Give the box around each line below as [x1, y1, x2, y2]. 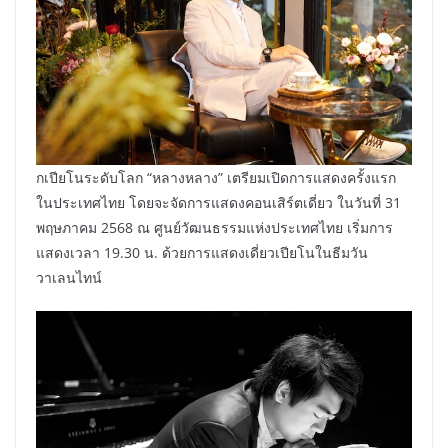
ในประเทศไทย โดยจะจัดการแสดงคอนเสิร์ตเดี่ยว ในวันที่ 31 [36, 192, 401, 212]
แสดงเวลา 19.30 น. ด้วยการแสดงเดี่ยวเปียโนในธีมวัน [36, 242, 368, 262]
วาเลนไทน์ [36, 267, 102, 287]
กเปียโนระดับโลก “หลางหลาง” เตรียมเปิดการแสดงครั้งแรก [36, 167, 396, 187]
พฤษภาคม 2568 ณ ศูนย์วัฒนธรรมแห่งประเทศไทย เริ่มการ [36, 217, 393, 237]
